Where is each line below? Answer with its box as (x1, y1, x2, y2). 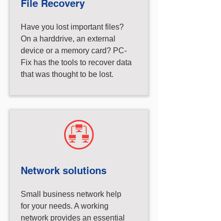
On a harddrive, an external (21, 35, 115, 43)
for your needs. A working (21, 202, 109, 210)
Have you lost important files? (21, 23, 124, 31)
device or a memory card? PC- (21, 46, 127, 55)
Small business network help (21, 190, 121, 198)
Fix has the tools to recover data (21, 58, 132, 67)
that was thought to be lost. (21, 70, 113, 78)
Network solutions (21, 165, 107, 177)
